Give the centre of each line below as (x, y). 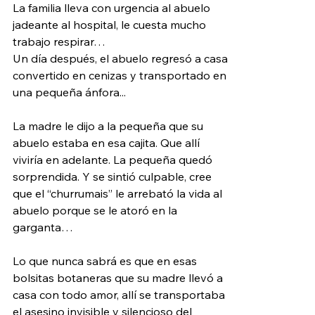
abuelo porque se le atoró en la (96, 210)
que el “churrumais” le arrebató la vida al (119, 193)
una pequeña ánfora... (69, 92)
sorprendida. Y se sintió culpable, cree (114, 176)
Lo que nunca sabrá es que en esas (106, 261)
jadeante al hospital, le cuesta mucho (111, 24)
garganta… (43, 227)
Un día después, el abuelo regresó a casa (122, 58)
